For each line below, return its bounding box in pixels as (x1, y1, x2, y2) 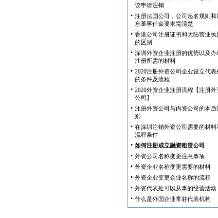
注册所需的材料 (135, 57, 176, 64)
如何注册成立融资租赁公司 (135, 142, 205, 149)
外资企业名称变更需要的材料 (135, 163, 211, 170)
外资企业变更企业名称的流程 (135, 174, 211, 181)
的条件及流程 (135, 76, 170, 83)
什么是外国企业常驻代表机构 (135, 196, 211, 202)
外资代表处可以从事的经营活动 (135, 185, 217, 192)
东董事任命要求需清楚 (135, 20, 193, 27)
